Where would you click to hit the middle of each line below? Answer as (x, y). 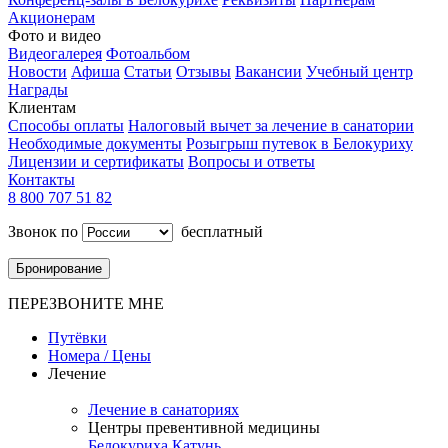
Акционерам (51, 18)
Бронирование (59, 269)
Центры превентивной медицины (204, 428)
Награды (38, 90)
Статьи (148, 72)
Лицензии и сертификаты (96, 162)
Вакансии (268, 72)
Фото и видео (54, 36)
